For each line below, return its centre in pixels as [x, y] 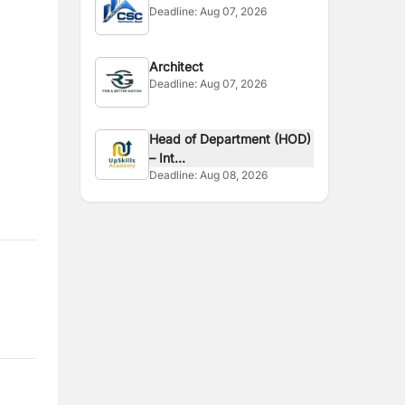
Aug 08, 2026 [234, 175]
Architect [177, 66]
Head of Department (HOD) [231, 139]
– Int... [168, 158]
